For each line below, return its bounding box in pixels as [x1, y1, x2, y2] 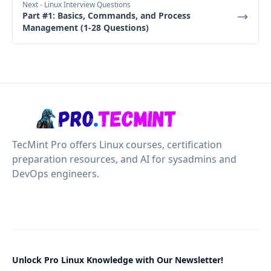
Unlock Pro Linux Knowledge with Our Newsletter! [12, 253, 223, 266]
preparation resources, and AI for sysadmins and [12, 152, 237, 166]
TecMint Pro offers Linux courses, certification [12, 137, 222, 151]
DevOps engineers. [12, 166, 99, 180]
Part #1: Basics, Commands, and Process [22, 9, 191, 21]
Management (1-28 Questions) [22, 21, 149, 33]
